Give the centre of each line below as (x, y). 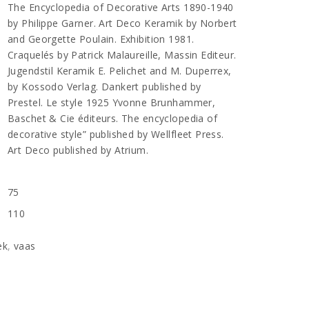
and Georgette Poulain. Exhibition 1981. (101, 39)
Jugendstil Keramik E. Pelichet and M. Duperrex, (120, 71)
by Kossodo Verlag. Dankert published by (104, 87)
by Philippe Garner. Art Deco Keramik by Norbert (122, 23)
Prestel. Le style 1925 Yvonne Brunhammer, (112, 102)
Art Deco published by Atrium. (78, 150)
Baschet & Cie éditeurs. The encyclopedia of (113, 118)
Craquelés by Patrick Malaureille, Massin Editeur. (122, 55)
